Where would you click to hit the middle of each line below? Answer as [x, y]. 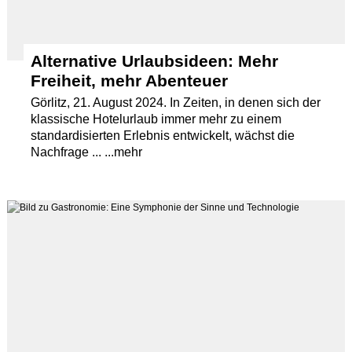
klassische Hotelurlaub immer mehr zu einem [156, 119]
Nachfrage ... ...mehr [87, 152]
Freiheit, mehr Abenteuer [130, 80]
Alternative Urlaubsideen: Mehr [155, 60]
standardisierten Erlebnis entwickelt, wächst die [163, 135]
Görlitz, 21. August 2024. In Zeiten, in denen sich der [176, 102]
